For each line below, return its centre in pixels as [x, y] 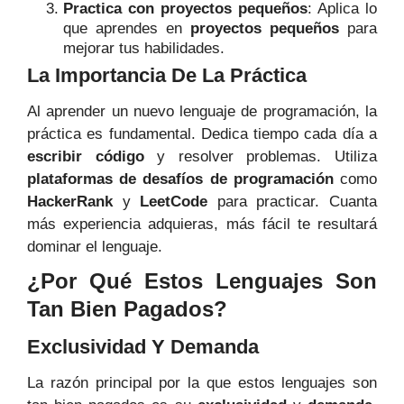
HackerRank [70, 202]
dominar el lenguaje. [95, 247]
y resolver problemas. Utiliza [261, 157]
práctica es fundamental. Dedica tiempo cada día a [202, 134]
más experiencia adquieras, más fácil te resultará [202, 225]
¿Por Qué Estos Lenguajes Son [202, 281]
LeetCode [174, 202]
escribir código [86, 157]
